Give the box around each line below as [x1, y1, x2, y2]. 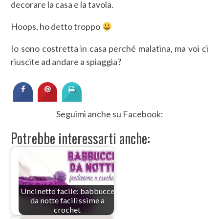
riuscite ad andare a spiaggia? [11, 56, 122, 67]
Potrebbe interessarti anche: [11, 128, 151, 148]
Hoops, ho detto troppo [11, 21, 102, 32]
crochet [54, 204, 81, 214]
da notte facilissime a [30, 195, 105, 205]
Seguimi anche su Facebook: [56, 108, 163, 119]
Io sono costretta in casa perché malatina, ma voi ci [11, 43, 208, 54]
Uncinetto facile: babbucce [20, 186, 114, 196]
